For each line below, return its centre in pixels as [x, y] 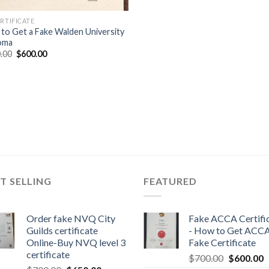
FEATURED [170, 181]
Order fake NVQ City [71, 218]
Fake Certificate [222, 242]
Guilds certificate [62, 230]
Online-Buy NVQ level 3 [76, 242]
